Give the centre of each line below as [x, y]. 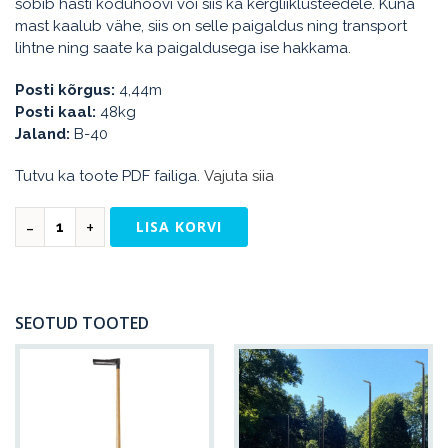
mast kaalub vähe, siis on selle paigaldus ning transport [211, 25]
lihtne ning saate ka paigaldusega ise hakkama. [183, 47]
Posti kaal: [55, 111]
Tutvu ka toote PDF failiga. [109, 175]
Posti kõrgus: [65, 89]
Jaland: [42, 133]
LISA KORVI [179, 226]
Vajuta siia [239, 175]
